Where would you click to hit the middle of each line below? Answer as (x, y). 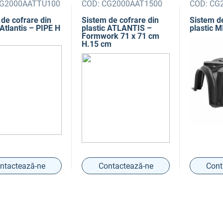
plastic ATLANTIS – (117, 28)
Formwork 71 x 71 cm (121, 36)
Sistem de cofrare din (120, 20)
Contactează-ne (126, 166)
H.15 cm (97, 44)
